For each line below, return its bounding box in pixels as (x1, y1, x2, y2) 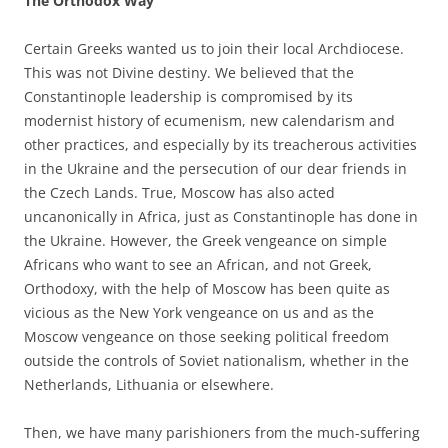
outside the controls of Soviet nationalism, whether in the (24, 350, 409, 370)
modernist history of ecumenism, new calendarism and (24, 110, 395, 130)
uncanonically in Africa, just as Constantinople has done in (24, 206, 418, 226)
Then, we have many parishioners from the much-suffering (24, 422, 420, 442)
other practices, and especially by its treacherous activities (24, 134, 417, 154)
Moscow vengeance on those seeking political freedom (24, 326, 389, 346)
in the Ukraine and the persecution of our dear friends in (24, 158, 407, 178)
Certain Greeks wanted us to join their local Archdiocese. (24, 38, 404, 58)
